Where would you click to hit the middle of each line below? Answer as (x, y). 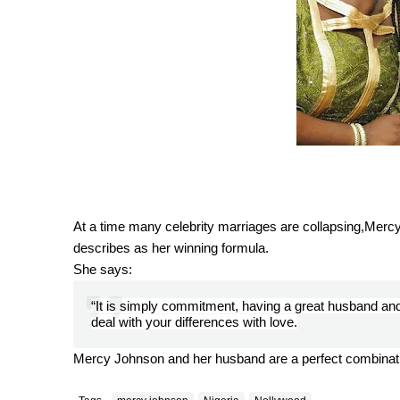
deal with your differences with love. (194, 322)
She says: (103, 270)
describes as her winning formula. (171, 248)
